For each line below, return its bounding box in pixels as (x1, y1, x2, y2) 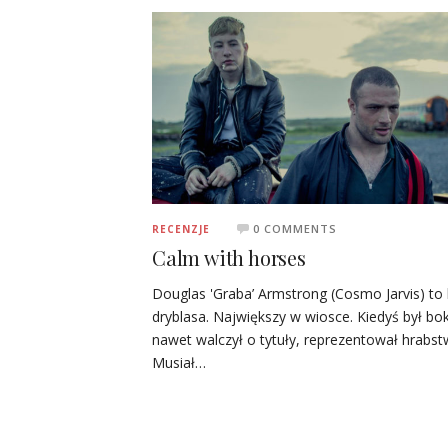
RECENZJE (152, 221, 210, 236)
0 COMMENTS (253, 220, 337, 236)
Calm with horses (152, 243, 306, 271)
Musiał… (152, 352, 206, 372)
